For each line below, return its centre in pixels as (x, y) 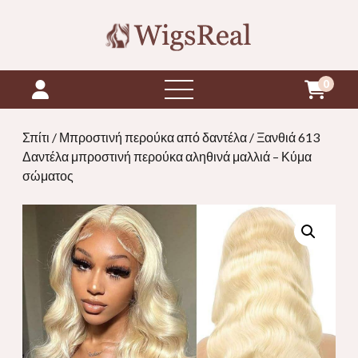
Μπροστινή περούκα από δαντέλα (153, 137)
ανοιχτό (201, 88)
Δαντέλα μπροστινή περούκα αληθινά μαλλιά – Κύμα (167, 156)
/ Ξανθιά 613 (283, 137)
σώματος (48, 175)
